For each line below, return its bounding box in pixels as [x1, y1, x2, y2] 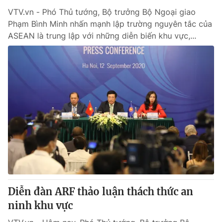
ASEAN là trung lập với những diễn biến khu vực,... [8, 31, 196, 41]
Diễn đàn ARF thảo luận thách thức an [8, 185, 193, 198]
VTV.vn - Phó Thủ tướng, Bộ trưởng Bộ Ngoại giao [8, 7, 196, 17]
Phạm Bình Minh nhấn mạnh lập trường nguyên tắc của [8, 19, 212, 29]
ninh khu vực [8, 199, 73, 212]
